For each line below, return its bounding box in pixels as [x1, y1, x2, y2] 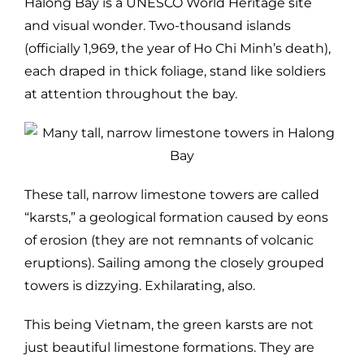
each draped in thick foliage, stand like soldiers [24, 63, 326, 79]
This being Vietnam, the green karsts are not [24, 316, 314, 332]
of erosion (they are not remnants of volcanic [24, 232, 314, 248]
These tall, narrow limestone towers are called [24, 186, 319, 202]
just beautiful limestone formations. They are [24, 339, 314, 355]
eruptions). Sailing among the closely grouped [24, 254, 324, 271]
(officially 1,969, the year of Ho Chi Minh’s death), [24, 40, 331, 56]
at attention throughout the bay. [24, 85, 237, 102]
